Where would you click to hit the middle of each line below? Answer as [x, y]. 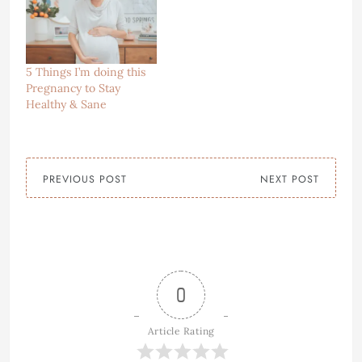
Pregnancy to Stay [73, 88]
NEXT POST [290, 180]
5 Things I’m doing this [86, 72]
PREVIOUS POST [85, 180]
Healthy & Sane [66, 105]
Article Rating [181, 331]
